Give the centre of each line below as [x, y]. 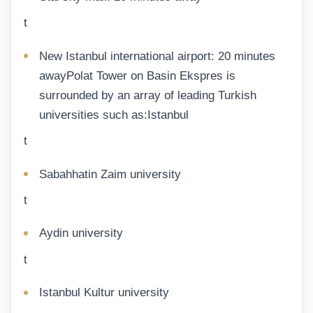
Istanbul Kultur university [104, 293]
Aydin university [81, 233]
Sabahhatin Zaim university [110, 174]
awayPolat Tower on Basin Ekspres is [137, 75]
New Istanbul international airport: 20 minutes [157, 56]
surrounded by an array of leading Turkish [148, 95]
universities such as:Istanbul [114, 115]
